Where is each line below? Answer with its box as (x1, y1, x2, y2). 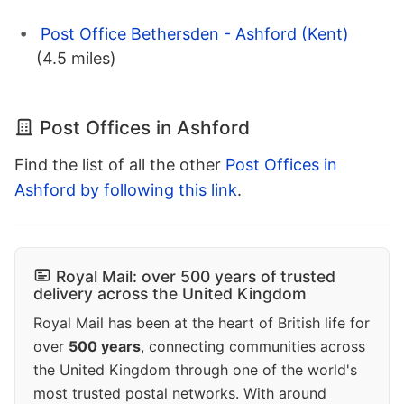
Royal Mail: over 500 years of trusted (56, 267, 335, 287)
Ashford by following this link (14, 180, 237, 200)
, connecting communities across (141, 337, 365, 356)
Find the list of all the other (14, 155, 225, 175)
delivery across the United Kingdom (33, 284, 307, 304)
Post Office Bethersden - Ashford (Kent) (41, 24, 349, 44)
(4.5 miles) (36, 49, 116, 69)
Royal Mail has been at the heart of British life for (33, 314, 370, 333)
